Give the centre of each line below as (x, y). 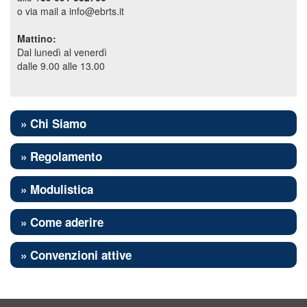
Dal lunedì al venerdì (62, 52)
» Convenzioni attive (76, 255)
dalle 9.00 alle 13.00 (61, 66)
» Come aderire (62, 222)
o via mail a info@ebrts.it (71, 11)
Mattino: (37, 38)
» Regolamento (61, 156)
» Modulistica (57, 189)
